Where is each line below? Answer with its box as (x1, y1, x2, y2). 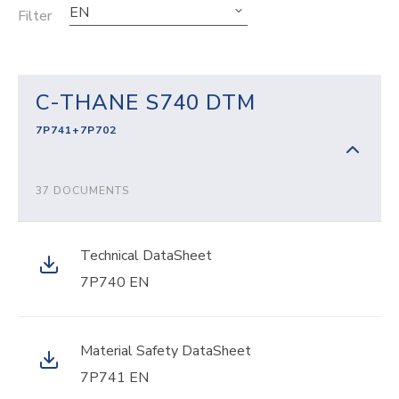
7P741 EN (80, 368, 149, 387)
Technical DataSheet (80, 246, 212, 265)
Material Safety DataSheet (80, 341, 251, 361)
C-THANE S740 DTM (36, 88, 256, 117)
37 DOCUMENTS (36, 183, 129, 198)
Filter (18, 5, 52, 26)
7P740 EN (80, 273, 149, 292)
